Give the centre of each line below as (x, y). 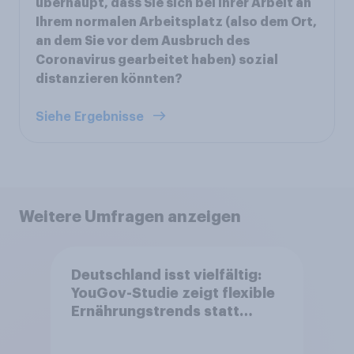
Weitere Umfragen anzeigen (130, 216)
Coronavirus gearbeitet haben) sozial (157, 60)
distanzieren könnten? (109, 79)
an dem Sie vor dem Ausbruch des (143, 41)
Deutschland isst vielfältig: (166, 275)
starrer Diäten (121, 330)
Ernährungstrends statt (155, 312)
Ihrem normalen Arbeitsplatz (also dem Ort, (176, 22)
